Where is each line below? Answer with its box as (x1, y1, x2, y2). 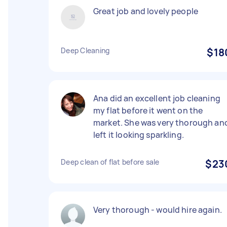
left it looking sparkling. (93, 129, 184, 140)
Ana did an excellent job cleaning (93, 93, 220, 104)
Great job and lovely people (93, 6, 199, 17)
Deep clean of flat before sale (61, 157, 160, 167)
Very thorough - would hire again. (93, 204, 222, 215)
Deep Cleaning (61, 46, 110, 55)
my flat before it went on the (93, 105, 203, 116)
